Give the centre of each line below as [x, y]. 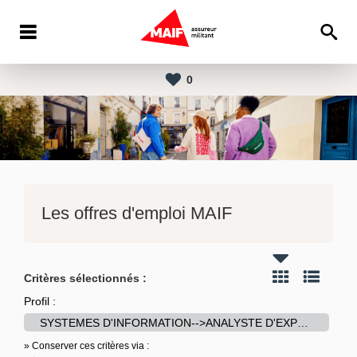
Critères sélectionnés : [85, 279]
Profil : [40, 302]
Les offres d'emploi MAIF [137, 214]
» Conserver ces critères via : [86, 346]
